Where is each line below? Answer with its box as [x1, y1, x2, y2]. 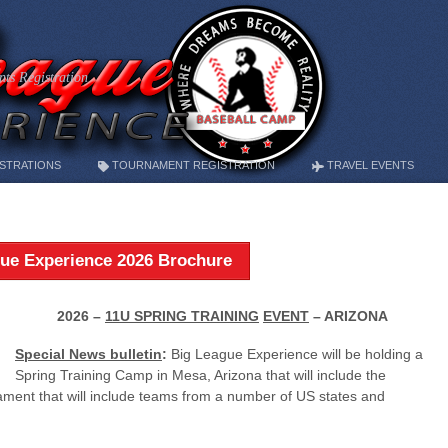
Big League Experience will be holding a [167, 346, 423, 363]
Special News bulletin [15, 346, 162, 363]
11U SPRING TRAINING [105, 307, 259, 324]
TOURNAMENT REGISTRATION [108, 159, 275, 171]
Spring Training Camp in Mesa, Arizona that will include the [15, 367, 386, 384]
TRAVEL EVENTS [324, 159, 414, 171]
